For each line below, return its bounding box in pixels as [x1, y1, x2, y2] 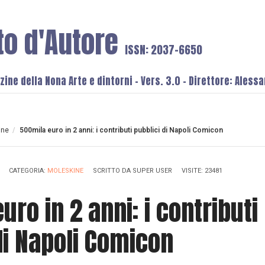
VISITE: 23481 [181, 167, 222, 174]
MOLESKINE [47, 167, 83, 174]
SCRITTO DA [92, 167, 132, 174]
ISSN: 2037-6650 [125, 41, 202, 58]
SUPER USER [132, 167, 172, 174]
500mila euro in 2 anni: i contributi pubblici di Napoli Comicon [19, 126, 223, 134]
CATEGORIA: [8, 167, 47, 174]
